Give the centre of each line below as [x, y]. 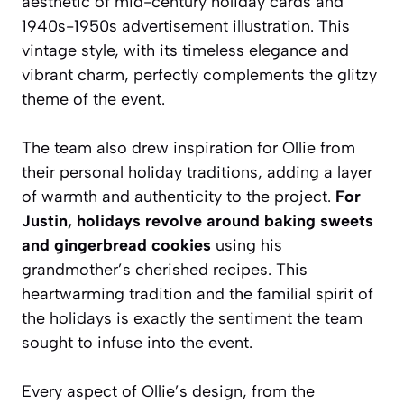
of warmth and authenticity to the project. [179, 197]
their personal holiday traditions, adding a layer [197, 173]
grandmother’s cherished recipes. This [165, 270]
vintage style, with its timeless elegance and [185, 51]
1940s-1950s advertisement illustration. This [186, 27]
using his [247, 246]
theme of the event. [93, 100]
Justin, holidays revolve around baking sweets [197, 221]
